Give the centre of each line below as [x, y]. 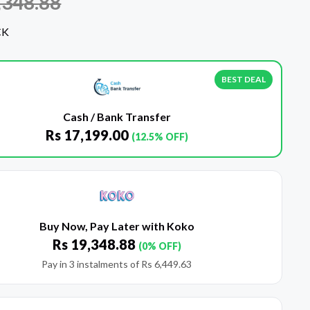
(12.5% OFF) [159, 137]
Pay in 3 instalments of [92, 264]
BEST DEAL [243, 80]
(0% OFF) [159, 246]
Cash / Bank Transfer [117, 117]
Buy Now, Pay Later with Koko [117, 226]
